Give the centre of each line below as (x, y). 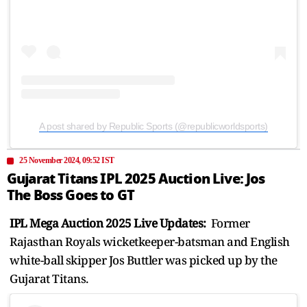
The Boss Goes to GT (71, 196)
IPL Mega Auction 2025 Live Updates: (109, 223)
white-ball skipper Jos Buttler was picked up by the (144, 260)
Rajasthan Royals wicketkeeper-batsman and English (150, 242)
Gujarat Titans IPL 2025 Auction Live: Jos (136, 179)
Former (229, 223)
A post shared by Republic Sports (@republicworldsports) (153, 126)
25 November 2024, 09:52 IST (67, 161)
